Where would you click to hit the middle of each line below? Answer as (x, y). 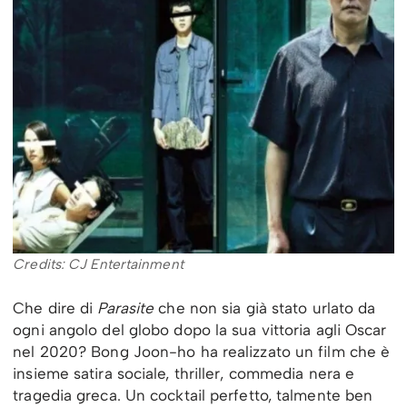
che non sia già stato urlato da (265, 308)
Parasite (126, 308)
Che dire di (55, 308)
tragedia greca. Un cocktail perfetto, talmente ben (193, 396)
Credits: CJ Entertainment (98, 264)
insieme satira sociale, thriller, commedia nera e (184, 374)
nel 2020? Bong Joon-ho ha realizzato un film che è (202, 352)
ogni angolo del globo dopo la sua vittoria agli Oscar (200, 330)
